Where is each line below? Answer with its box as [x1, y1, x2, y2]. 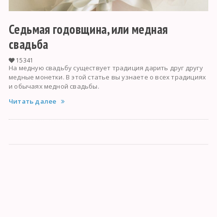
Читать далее [8, 97, 57, 106]
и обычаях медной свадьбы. [8, 82, 99, 91]
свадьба [8, 36, 48, 53]
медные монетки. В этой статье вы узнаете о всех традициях [8, 73, 206, 82]
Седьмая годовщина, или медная [8, 21, 168, 38]
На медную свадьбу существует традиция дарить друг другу [8, 63, 203, 73]
